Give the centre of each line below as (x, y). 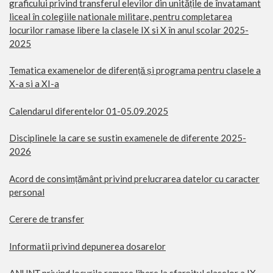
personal (27, 192)
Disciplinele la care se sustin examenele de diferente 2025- (128, 138)
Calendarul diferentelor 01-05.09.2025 (89, 111)
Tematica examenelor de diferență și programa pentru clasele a (135, 70)
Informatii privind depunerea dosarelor (87, 246)
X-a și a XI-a (34, 84)
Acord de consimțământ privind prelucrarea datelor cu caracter (134, 178)
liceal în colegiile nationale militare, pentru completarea (121, 16)
